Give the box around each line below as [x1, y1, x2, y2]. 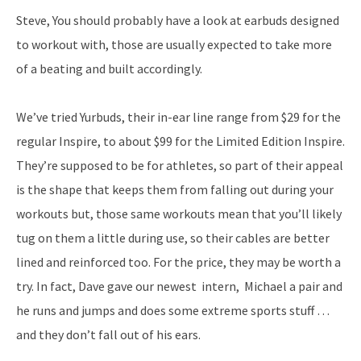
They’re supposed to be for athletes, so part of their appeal [16, 156, 343, 173]
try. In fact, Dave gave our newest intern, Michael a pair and [16, 277, 342, 294]
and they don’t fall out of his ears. [16, 326, 201, 342]
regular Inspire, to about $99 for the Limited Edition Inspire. [16, 132, 345, 149]
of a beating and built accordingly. [16, 60, 202, 77]
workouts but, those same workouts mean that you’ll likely [16, 205, 342, 222]
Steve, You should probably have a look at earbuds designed [16, 11, 339, 28]
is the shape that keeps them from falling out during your [16, 180, 334, 197]
